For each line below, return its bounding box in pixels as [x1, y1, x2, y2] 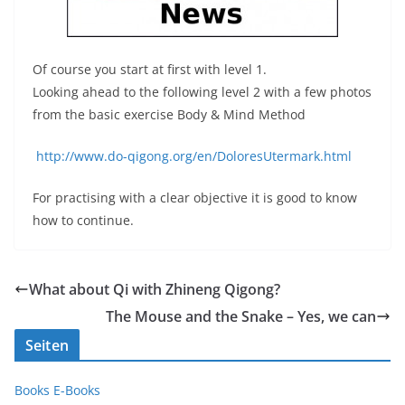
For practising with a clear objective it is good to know [33, 188, 357, 206]
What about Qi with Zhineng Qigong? [29, 278, 280, 299]
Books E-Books [14, 381, 100, 399]
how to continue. [33, 211, 134, 229]
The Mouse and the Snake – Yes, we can [106, 306, 376, 326]
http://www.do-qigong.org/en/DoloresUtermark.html [33, 146, 352, 165]
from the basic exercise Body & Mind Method [33, 105, 306, 123]
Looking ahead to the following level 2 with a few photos [33, 82, 372, 100]
